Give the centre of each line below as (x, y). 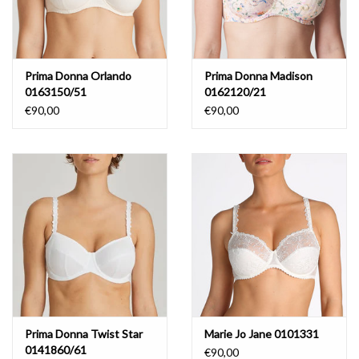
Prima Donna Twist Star (84, 333)
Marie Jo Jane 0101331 (262, 333)
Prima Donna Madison (258, 76)
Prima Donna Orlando (78, 76)
